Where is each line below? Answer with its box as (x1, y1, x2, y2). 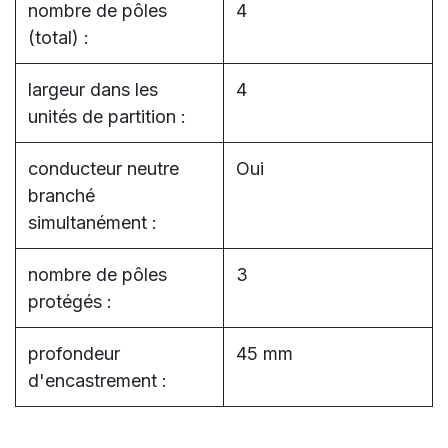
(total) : (28, 27, 89, 48)
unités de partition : (28, 106, 186, 127)
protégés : (28, 291, 112, 312)
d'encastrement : (28, 370, 167, 391)
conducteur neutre (28, 158, 179, 179)
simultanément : (28, 212, 157, 233)
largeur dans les (28, 79, 158, 100)
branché (28, 185, 95, 206)
